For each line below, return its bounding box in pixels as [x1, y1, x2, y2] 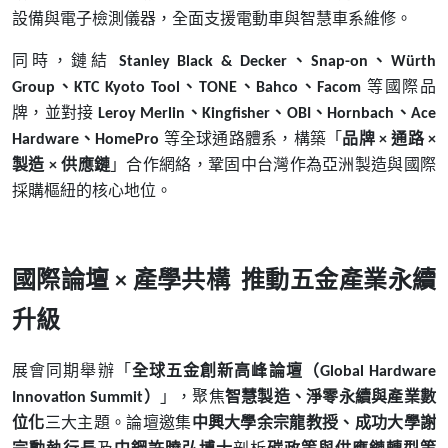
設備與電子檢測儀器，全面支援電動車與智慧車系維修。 [12, 10, 412, 27]
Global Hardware [319, 364, 437, 380]
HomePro [95, 132, 160, 148]
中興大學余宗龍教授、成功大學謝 [191, 414, 437, 431]
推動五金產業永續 [241, 266, 437, 293]
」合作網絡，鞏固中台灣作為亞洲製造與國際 [110, 156, 437, 173]
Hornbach [327, 106, 395, 122]
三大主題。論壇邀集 [44, 414, 192, 431]
